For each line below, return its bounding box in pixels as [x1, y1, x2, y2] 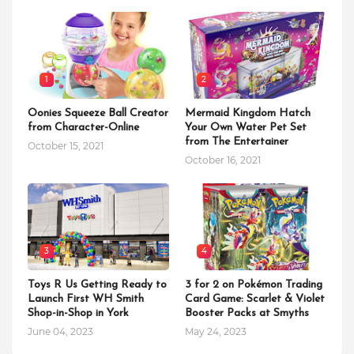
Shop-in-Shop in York [28, 307, 129, 320]
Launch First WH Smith [28, 293, 144, 306]
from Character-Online [28, 122, 139, 134]
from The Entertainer [185, 136, 288, 149]
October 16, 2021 [185, 154, 261, 167]
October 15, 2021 [28, 140, 104, 153]
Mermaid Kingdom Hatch [185, 107, 311, 120]
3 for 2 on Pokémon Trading [185, 279, 322, 292]
